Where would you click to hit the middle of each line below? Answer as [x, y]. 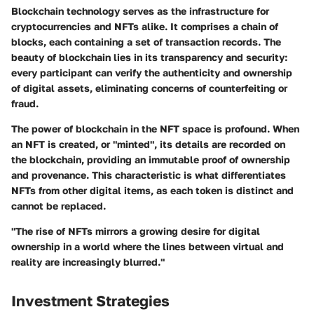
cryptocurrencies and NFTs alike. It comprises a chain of [145, 27]
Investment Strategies [90, 301]
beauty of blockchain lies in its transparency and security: [149, 57]
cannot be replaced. [59, 206]
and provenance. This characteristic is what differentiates [149, 175]
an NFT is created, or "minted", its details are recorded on [148, 144]
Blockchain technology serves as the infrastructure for [140, 11]
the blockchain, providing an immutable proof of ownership [151, 160]
